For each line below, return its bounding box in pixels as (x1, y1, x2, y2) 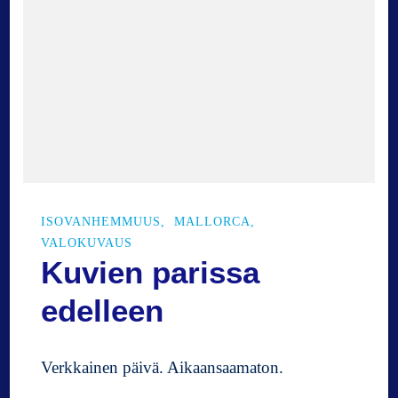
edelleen (41, 293, 164, 329)
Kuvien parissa (41, 255, 260, 291)
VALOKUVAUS (41, 236, 133, 251)
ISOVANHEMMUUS (41, 214, 162, 228)
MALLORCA (174, 214, 251, 228)
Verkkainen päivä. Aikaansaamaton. (41, 358, 284, 378)
